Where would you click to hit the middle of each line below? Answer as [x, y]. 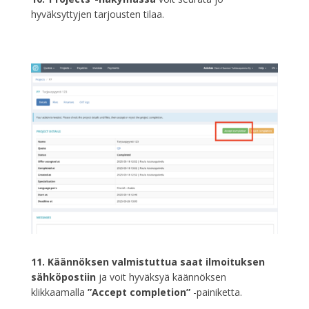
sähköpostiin [63, 277]
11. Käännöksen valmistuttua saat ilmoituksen [148, 262]
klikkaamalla [59, 292]
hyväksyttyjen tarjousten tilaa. [97, 14]
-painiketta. [216, 292]
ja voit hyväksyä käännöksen [161, 277]
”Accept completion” [139, 292]
